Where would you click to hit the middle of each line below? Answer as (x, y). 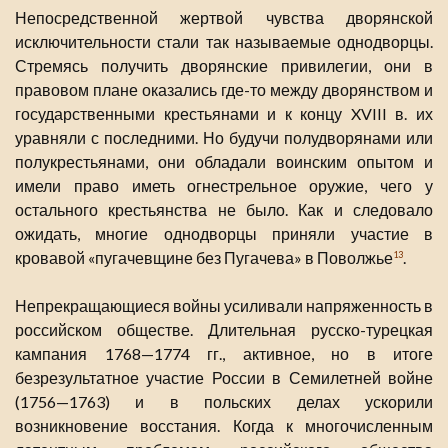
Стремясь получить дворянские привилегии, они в (224, 65)
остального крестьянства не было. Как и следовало (224, 209)
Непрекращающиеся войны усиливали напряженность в (224, 305)
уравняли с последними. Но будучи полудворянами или (224, 137)
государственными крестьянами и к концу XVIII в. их (224, 113)
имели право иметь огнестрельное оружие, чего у (224, 185)
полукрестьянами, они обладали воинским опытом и (224, 161)
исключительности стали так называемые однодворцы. (224, 41)
